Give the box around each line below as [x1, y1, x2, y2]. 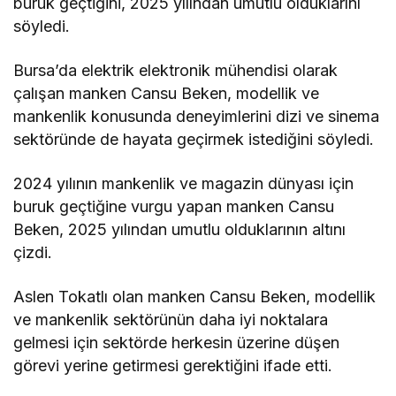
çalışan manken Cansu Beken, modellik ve [13, 84, 320, 103]
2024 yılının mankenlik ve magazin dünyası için [13, 174, 354, 194]
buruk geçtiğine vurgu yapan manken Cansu [13, 197, 335, 217]
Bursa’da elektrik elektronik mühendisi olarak [13, 61, 339, 80]
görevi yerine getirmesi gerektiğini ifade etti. [13, 356, 333, 376]
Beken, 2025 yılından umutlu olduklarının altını [13, 220, 346, 240]
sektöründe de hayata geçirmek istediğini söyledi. [13, 130, 375, 149]
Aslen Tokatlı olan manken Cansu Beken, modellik [13, 287, 377, 307]
